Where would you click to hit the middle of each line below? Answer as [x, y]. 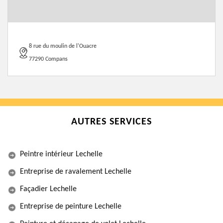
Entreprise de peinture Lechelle [71, 207]
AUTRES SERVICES [111, 122]
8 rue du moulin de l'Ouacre [63, 46]
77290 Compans [48, 59]
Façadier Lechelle [48, 189]
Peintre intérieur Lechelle [61, 154]
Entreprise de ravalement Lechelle [76, 172]
